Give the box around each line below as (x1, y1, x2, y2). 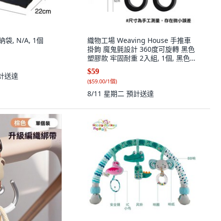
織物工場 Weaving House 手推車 (87, 36, 191, 45)
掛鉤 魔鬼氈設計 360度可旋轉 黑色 (87, 44, 195, 54)
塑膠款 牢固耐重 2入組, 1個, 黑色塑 (87, 53, 197, 63)
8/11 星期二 (87, 89, 126, 98)
